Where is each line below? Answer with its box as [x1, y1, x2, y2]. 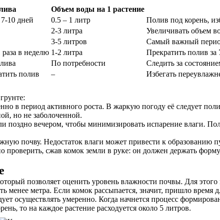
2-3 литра [51, 27, 82, 35]
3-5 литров [51, 37, 87, 46]
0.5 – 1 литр [51, 16, 90, 24]
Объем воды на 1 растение [51, 5, 144, 13]
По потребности [51, 59, 106, 67]
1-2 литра [51, 48, 82, 56]
